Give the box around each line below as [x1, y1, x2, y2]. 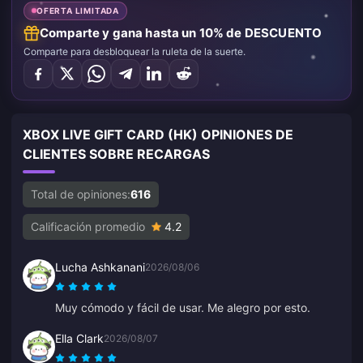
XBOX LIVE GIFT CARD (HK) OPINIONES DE [23, 126, 293, 143]
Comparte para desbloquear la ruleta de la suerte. [23, 45, 246, 58]
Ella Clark [55, 331, 104, 345]
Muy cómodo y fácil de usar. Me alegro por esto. [55, 300, 310, 314]
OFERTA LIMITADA [36, 5, 119, 15]
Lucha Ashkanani [55, 259, 145, 274]
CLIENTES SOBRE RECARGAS [23, 145, 210, 162]
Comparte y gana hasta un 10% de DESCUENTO [40, 24, 322, 41]
